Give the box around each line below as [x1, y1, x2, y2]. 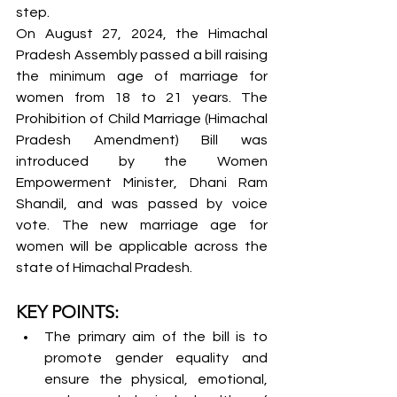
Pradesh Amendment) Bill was [16, 133, 268, 147]
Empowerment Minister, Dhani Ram [16, 175, 268, 190]
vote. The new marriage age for [16, 218, 268, 232]
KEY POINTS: [16, 301, 119, 323]
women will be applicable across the [16, 239, 268, 253]
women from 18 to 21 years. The [16, 90, 268, 105]
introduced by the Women [16, 154, 268, 168]
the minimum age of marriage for [16, 69, 268, 83]
